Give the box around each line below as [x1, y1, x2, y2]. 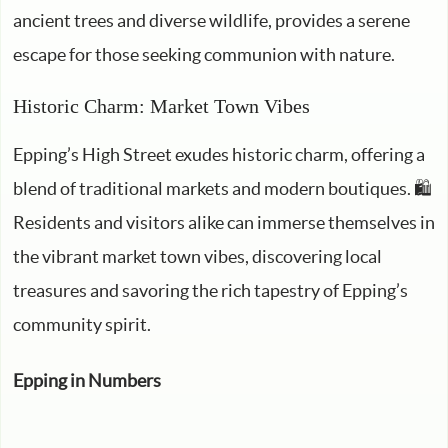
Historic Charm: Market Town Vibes [13, 95, 310, 117]
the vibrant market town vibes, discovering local [13, 246, 382, 267]
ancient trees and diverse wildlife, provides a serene [13, 10, 410, 31]
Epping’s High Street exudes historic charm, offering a [13, 144, 425, 165]
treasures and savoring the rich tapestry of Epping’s [13, 280, 408, 301]
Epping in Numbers [13, 370, 161, 391]
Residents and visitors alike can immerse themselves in [13, 212, 435, 233]
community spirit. [13, 314, 151, 335]
